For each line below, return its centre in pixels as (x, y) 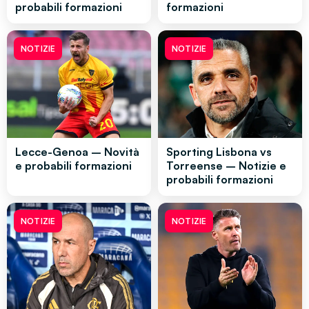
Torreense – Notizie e (226, 166)
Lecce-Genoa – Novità (77, 152)
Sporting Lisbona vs (219, 152)
